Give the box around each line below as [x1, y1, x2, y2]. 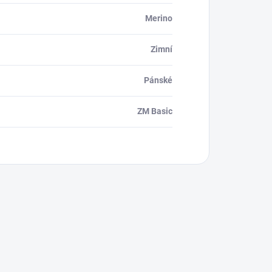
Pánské [144, 75, 172, 86]
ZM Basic [137, 106, 172, 117]
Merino [145, 13, 172, 24]
